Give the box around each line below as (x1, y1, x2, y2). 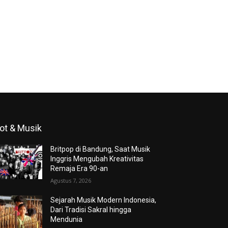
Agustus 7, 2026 (50, 176, 92, 184)
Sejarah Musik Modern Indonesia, (50, 195, 157, 204)
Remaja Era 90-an (50, 164, 108, 173)
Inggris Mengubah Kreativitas (50, 154, 144, 163)
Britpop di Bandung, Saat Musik (50, 145, 151, 153)
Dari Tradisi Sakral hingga (50, 205, 132, 214)
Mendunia (50, 215, 83, 223)
